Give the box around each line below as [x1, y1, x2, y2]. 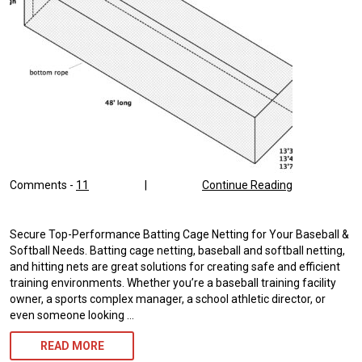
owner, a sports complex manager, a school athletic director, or [10, 293, 326, 306]
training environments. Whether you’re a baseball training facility [10, 276, 336, 290]
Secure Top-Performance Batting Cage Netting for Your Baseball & [10, 228, 349, 242]
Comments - [10, 179, 76, 192]
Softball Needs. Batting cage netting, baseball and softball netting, [10, 244, 345, 258]
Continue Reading [202, 179, 293, 192]
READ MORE [40, 339, 104, 353]
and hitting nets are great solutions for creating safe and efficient [10, 260, 340, 274]
